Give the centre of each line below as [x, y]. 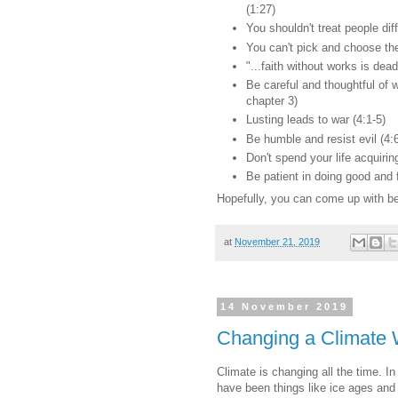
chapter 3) [272, 101]
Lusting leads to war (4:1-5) [316, 120]
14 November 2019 [285, 307]
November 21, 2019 [277, 242]
